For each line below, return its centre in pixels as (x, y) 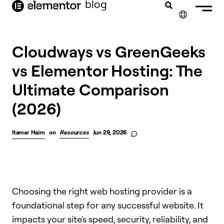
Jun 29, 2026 (110, 132)
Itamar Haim (28, 132)
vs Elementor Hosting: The (107, 70)
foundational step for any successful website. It (108, 205)
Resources (74, 132)
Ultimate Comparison (90, 89)
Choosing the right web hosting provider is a (102, 191)
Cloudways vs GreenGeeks (109, 51)
